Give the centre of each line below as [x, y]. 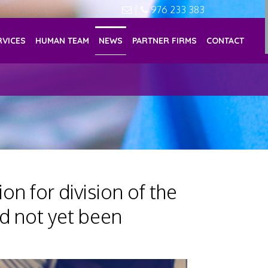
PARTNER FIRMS [165, 41]
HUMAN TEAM [63, 41]
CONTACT [226, 41]
